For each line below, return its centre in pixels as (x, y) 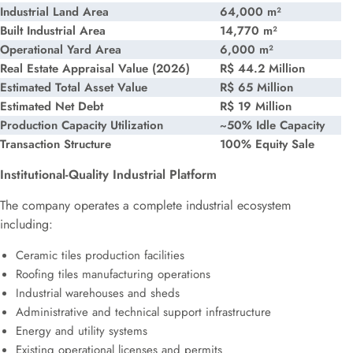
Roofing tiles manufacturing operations (113, 274)
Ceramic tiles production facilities (100, 255)
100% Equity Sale (267, 144)
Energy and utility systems (82, 331)
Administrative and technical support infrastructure (143, 312)
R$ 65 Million (256, 87)
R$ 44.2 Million (262, 69)
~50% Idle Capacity (272, 125)
